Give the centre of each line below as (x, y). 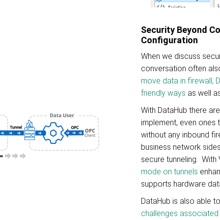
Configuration (170, 40)
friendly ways (163, 93)
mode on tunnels (169, 172)
